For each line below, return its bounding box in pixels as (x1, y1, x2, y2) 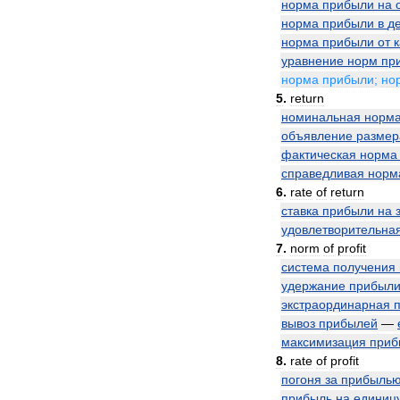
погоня (281, 372, 321, 387)
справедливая (281, 166, 364, 180)
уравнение (281, 54, 344, 68)
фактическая (281, 147, 356, 162)
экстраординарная (281, 297, 390, 312)
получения (333, 260, 396, 274)
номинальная (281, 110, 361, 124)
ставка (281, 204, 319, 218)
